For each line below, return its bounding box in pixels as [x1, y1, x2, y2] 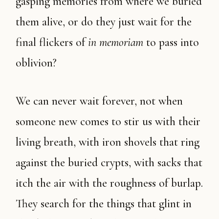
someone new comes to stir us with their [16, 114, 200, 129]
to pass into [146, 35, 199, 49]
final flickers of [16, 35, 88, 49]
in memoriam [88, 35, 146, 49]
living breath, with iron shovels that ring [16, 135, 199, 149]
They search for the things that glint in [16, 197, 192, 211]
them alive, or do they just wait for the [16, 15, 192, 29]
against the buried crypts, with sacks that [16, 155, 202, 170]
